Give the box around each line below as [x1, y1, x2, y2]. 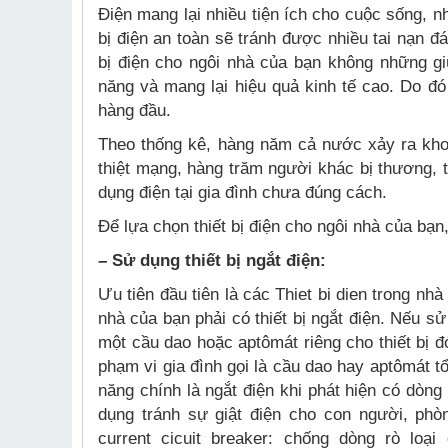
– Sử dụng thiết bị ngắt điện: [98, 251, 326, 270]
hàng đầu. [98, 101, 171, 120]
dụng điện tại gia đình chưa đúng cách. [98, 183, 387, 202]
